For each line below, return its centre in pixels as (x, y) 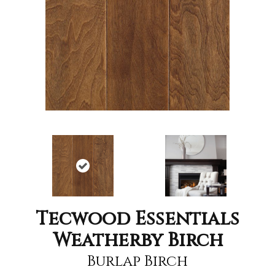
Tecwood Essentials (137, 219)
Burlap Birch (137, 261)
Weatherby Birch (137, 240)
